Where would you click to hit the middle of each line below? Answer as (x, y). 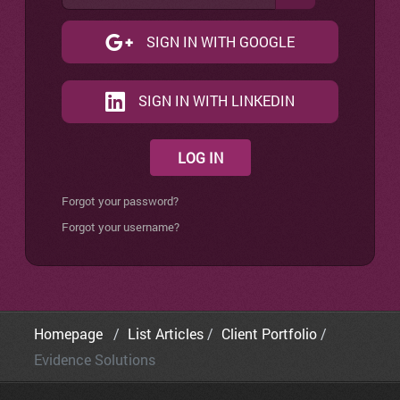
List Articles (166, 333)
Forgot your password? (120, 200)
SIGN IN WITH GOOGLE (220, 42)
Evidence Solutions (95, 359)
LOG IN (200, 157)
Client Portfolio (269, 333)
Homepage (72, 333)
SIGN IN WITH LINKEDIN (216, 101)
